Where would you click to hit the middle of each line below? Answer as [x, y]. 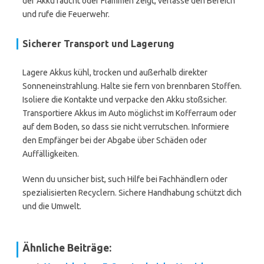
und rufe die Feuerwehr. [66, 14]
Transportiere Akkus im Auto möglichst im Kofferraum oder [129, 113]
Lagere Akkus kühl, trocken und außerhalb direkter [115, 72]
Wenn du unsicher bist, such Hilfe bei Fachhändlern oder [125, 179]
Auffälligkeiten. [51, 154]
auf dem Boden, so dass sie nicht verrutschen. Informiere [126, 127]
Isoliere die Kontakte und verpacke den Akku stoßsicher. [125, 100]
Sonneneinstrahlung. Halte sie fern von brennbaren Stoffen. [132, 86]
